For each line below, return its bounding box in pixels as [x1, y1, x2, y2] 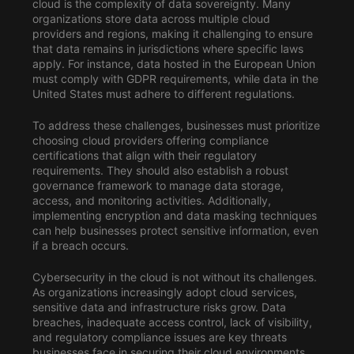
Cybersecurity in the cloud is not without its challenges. [32, 269, 317, 284]
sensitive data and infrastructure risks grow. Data [32, 299, 286, 314]
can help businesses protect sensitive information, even [32, 223, 318, 237]
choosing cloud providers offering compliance [32, 133, 269, 147]
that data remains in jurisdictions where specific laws [32, 41, 303, 55]
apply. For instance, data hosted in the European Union [32, 56, 315, 70]
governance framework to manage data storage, [32, 178, 284, 192]
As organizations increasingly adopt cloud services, [32, 284, 297, 299]
